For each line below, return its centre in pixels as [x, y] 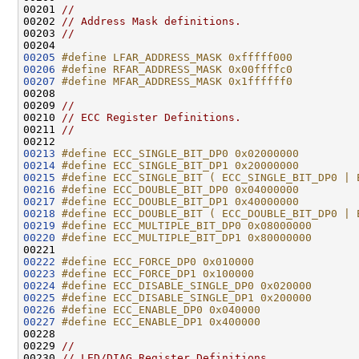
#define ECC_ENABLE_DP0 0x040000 [161, 309]
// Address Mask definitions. [151, 21]
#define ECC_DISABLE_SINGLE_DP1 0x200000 [187, 297]
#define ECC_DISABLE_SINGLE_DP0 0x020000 [187, 285]
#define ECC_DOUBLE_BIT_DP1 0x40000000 [180, 201]
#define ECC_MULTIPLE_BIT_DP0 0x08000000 [187, 225]
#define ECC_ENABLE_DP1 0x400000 [161, 321]
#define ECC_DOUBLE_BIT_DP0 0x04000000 [180, 189]
